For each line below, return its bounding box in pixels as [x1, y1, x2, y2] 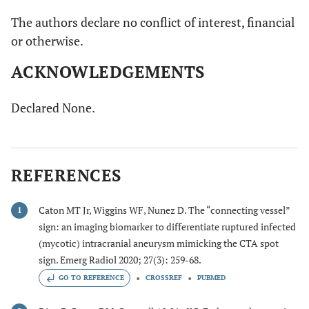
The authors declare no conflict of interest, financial [11, 13, 295, 30]
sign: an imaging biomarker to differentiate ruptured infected [39, 219, 296, 233]
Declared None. [11, 99, 95, 116]
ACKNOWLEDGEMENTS [11, 60, 205, 83]
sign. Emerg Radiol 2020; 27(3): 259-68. [39, 252, 201, 266]
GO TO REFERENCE [59, 272, 124, 282]
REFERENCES [11, 163, 121, 186]
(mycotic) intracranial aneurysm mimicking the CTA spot [39, 236, 279, 250]
